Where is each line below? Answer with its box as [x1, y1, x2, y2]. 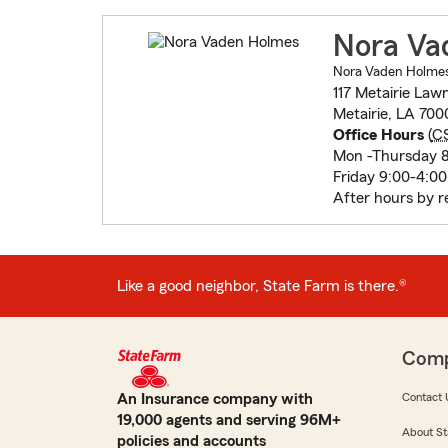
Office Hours [332, 127, 424, 144]
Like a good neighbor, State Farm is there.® [117, 277, 407, 294]
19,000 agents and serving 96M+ [117, 412, 341, 429]
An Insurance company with [117, 391, 313, 408]
